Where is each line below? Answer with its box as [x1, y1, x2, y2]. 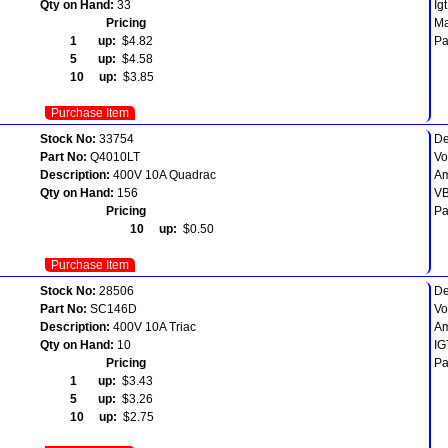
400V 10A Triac [110, 319, 196, 334]
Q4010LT [87, 149, 140, 164]
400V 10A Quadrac [110, 167, 216, 182]
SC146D [87, 301, 137, 316]
